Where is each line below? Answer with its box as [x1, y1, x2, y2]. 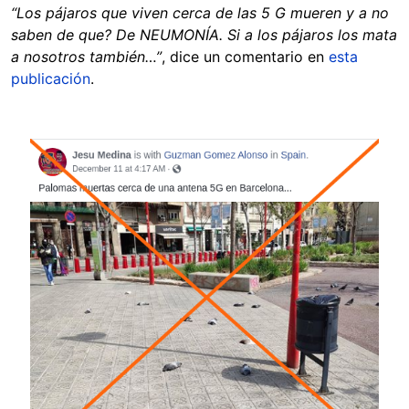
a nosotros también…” [11, 47, 162, 66]
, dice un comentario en [162, 47, 329, 66]
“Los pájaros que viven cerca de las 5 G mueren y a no [11, 4, 389, 22]
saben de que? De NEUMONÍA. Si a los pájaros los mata [11, 26, 397, 44]
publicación [11, 69, 90, 88]
